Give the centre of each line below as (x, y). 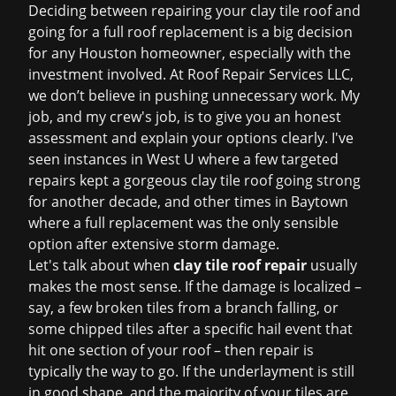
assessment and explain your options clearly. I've (191, 138)
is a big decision (298, 32)
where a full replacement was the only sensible (183, 223)
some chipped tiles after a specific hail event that (190, 329)
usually (332, 265)
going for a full (78, 32)
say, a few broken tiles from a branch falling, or (183, 308)
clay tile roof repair (240, 265)
